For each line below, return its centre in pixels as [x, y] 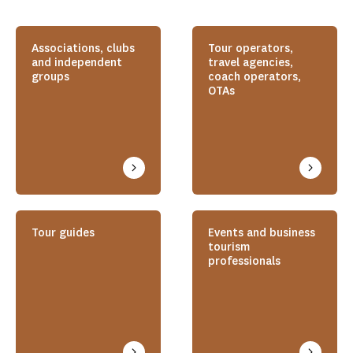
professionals [244, 262]
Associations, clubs [83, 49]
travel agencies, [251, 63]
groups [50, 77]
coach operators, [255, 77]
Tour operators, [251, 49]
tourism [229, 247]
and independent [77, 63]
